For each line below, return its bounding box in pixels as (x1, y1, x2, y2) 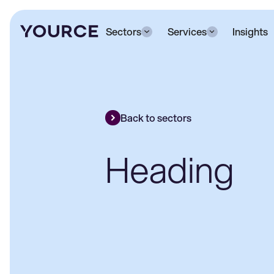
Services (167, 24, 207, 39)
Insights (232, 24, 268, 39)
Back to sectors (120, 110, 191, 125)
